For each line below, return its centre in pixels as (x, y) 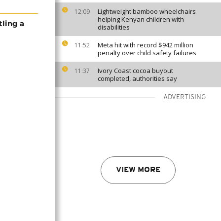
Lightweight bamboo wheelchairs (147, 11)
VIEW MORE (138, 170)
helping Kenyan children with (141, 19)
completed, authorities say (137, 78)
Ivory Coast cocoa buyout (135, 71)
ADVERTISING (185, 97)
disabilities (114, 27)
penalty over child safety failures (147, 53)
